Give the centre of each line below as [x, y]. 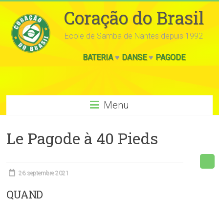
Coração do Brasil [134, 18]
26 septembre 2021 [44, 173]
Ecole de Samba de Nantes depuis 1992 [134, 36]
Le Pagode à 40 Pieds [82, 138]
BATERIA [98, 57]
